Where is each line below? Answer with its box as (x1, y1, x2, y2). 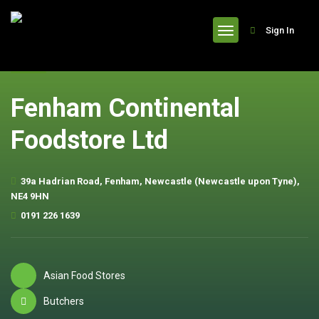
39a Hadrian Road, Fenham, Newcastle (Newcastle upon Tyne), (21, 176, 300, 187)
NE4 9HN (11, 191, 49, 202)
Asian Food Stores (43, 269, 125, 281)
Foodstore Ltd (11, 125, 168, 155)
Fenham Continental (11, 93, 240, 123)
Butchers (43, 295, 84, 307)
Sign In (266, 25, 294, 36)
